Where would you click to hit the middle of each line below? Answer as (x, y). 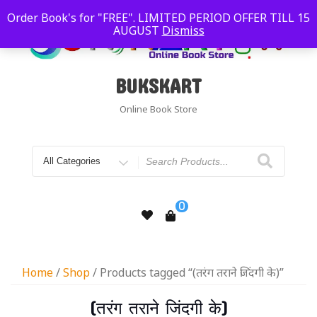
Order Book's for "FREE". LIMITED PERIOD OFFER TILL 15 (158, 18)
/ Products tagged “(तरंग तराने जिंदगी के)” (187, 272)
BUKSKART (158, 86)
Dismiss (183, 30)
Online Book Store (158, 109)
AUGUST (137, 30)
